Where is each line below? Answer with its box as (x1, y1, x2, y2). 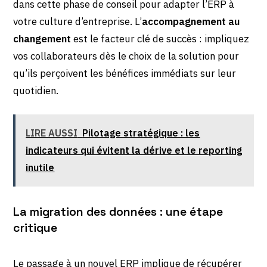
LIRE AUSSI (26, 127, 78, 139)
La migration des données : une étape (13, 204, 223, 219)
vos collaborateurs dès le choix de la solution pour (13, 49, 240, 63)
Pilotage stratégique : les (82, 127, 200, 139)
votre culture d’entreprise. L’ (13, 14, 142, 28)
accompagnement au (142, 14, 241, 28)
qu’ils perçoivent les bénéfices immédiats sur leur (13, 66, 237, 80)
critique (13, 220, 58, 235)
